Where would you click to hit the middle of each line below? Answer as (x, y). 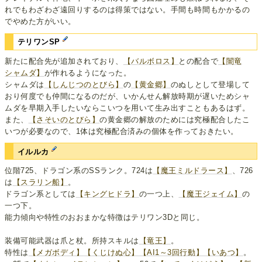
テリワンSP (40, 42)
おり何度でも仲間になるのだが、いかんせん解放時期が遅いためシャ (127, 96)
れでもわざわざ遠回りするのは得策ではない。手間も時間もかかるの (127, 10)
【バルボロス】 (151, 61)
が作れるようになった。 (88, 73)
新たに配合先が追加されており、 (64, 61)
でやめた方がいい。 (40, 22)
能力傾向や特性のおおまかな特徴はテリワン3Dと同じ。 (105, 218)
